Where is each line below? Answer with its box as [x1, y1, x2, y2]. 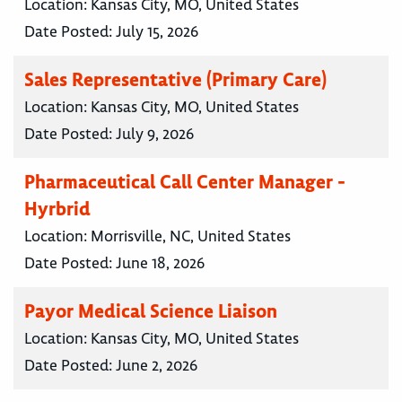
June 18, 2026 [116, 253, 205, 274]
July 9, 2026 [116, 124, 194, 144]
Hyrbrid [24, 197, 91, 222]
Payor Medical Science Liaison [24, 299, 277, 324]
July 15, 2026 [116, 22, 198, 42]
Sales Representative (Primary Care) [24, 67, 327, 92]
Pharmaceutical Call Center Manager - [24, 170, 345, 195]
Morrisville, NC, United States [91, 226, 291, 247]
